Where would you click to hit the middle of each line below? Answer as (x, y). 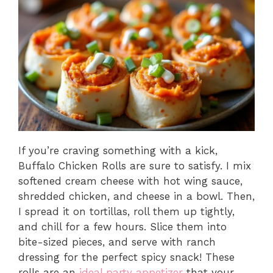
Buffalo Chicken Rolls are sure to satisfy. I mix (135, 165)
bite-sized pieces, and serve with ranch (117, 242)
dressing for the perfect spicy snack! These (126, 257)
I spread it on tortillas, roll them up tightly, (126, 211)
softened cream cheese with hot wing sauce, (130, 181)
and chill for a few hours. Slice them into (122, 226)
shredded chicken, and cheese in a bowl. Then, (136, 196)
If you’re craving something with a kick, (118, 150)
